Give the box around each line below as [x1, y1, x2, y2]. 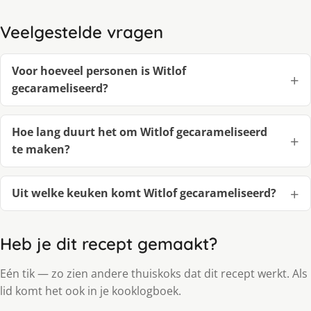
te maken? [12, 142, 70, 158]
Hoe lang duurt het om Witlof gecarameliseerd [12, 124, 267, 140]
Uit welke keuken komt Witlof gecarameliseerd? [12, 185, 276, 201]
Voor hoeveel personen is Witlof [12, 63, 186, 79]
